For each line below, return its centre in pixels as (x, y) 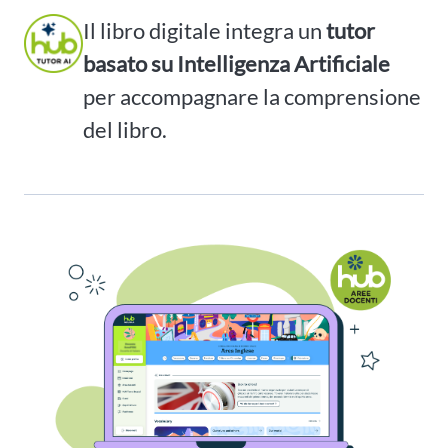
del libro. (125, 129)
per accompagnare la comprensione (252, 96)
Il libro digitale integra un (204, 30)
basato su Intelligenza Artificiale (236, 63)
